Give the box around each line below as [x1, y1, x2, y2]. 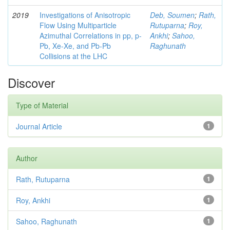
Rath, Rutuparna [16, 174, 70, 185]
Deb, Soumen [150, 10, 195, 21]
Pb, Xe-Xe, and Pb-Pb [40, 41, 111, 51]
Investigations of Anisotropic [40, 10, 130, 21]
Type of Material [16, 100, 68, 111]
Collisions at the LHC [40, 51, 107, 62]
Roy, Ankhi [16, 195, 50, 206]
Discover [8, 73, 55, 92]
